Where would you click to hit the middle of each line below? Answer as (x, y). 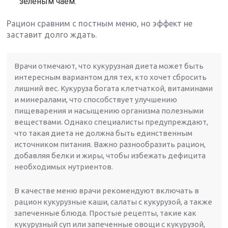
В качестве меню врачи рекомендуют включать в (107, 190)
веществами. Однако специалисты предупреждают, (111, 122)
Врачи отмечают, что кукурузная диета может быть (109, 66)
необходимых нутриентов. (64, 166)
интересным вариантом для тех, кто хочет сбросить (111, 77)
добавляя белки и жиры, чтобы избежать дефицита (110, 155)
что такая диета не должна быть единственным (104, 133)
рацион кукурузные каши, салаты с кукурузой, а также (113, 202)
